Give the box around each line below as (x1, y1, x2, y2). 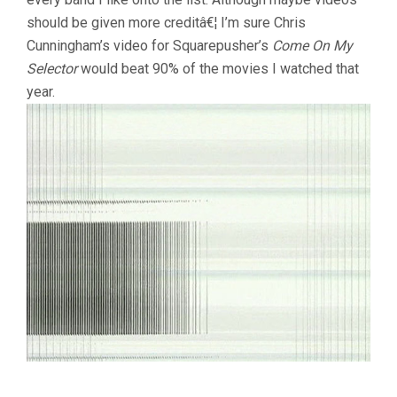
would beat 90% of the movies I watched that (77, 59, 359, 77)
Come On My (272, 36, 353, 54)
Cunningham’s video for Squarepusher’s (27, 36, 272, 54)
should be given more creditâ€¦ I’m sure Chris (27, 13, 306, 31)
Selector (27, 59, 77, 77)
